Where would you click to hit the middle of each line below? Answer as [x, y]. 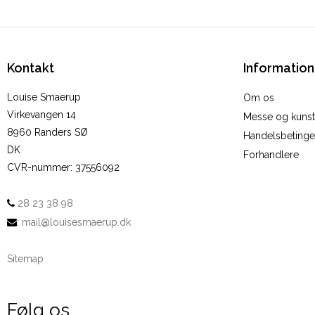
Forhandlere [271, 155]
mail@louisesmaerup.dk [76, 223]
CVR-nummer [39, 168]
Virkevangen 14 [41, 115]
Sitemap [25, 259]
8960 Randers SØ [47, 133]
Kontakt [31, 68]
